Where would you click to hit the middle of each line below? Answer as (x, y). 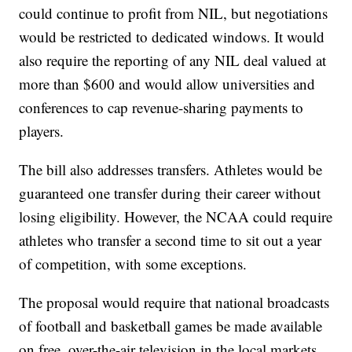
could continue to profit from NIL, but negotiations (174, 13)
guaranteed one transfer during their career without (170, 193)
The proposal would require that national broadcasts (174, 302)
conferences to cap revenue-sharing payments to (161, 108)
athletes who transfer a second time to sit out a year (170, 240)
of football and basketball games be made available (171, 326)
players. (42, 131)
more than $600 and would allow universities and (167, 84)
